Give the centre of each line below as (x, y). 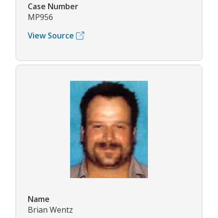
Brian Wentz (50, 210)
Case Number (53, 7)
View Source (51, 36)
